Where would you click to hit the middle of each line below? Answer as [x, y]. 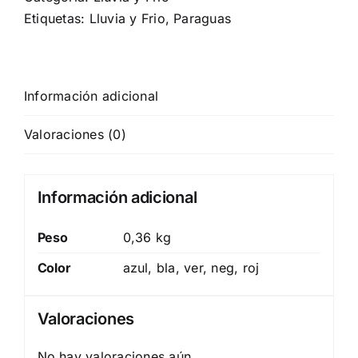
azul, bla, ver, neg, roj [191, 267]
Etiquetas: [57, 19]
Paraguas [203, 19]
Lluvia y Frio [127, 19]
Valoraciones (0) [75, 135]
